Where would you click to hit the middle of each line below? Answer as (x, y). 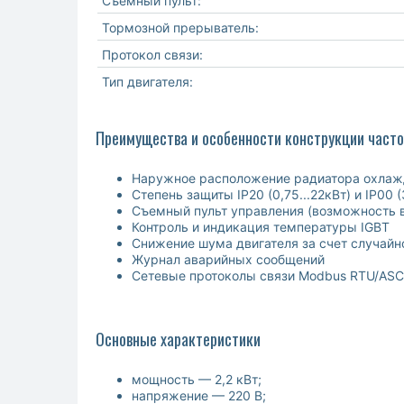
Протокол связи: (152, 55)
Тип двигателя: (147, 82)
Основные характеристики (178, 340)
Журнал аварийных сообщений (228, 260)
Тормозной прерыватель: (180, 28)
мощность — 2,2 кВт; (197, 380)
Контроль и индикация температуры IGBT (261, 227)
